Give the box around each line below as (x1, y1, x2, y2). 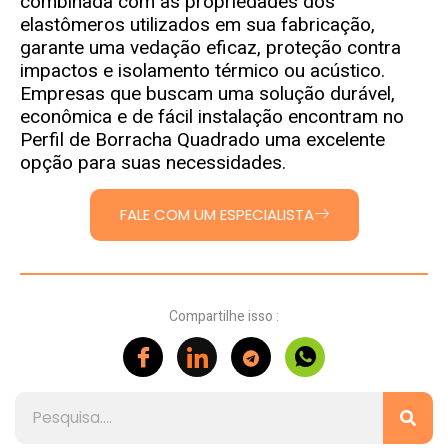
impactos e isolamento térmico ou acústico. (20, 59, 385, 83)
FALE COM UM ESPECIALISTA (119, 203, 314, 225)
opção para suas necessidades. (20, 151, 286, 175)
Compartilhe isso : (169, 306, 279, 328)
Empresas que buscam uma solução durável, (20, 82, 395, 106)
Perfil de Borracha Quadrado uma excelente (20, 128, 385, 152)
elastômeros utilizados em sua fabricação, (20, 13, 375, 37)
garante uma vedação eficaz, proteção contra (20, 36, 401, 60)
